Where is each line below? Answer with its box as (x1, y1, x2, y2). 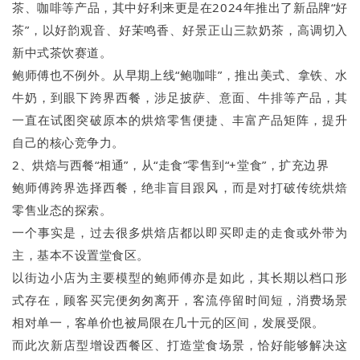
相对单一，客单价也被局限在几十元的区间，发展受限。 (12, 314, 325, 331)
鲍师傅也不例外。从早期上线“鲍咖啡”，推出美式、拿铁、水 (12, 67, 348, 84)
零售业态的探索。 (12, 202, 112, 219)
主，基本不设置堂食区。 (12, 247, 149, 264)
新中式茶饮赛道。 (12, 44, 112, 61)
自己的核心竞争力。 (12, 134, 125, 151)
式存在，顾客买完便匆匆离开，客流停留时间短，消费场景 (12, 292, 348, 309)
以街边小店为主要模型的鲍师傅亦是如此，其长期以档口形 (12, 269, 348, 286)
